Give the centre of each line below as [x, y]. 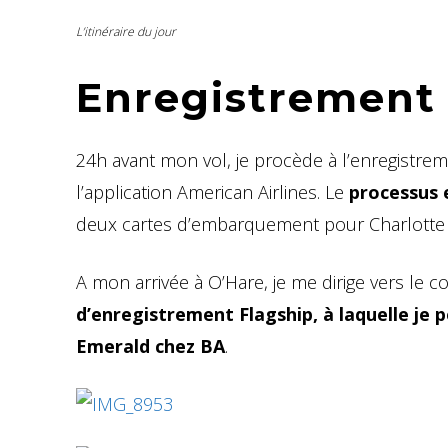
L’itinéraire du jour [126, 31]
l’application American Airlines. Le [212, 191]
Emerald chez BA [150, 345]
